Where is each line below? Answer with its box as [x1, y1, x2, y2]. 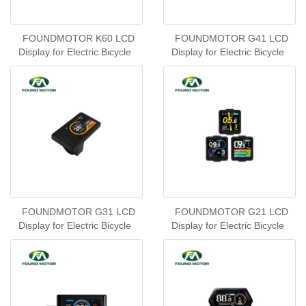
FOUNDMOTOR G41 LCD [174, 33, 288, 44]
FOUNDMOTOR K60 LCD [22, 33, 135, 44]
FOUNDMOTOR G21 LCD [174, 206, 288, 217]
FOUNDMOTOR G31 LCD [21, 206, 135, 217]
